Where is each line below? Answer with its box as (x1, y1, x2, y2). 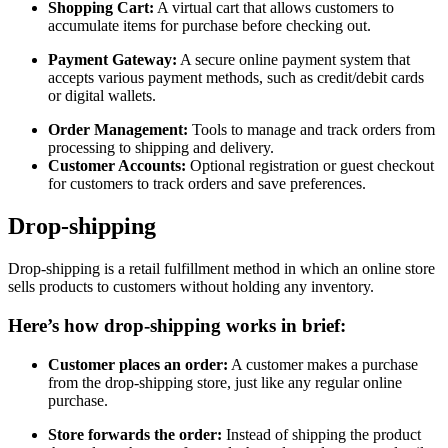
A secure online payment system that (177, 51, 410, 69)
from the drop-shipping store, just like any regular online (48, 373, 402, 391)
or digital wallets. (48, 87, 156, 105)
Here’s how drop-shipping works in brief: (8, 314, 346, 336)
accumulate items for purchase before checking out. (48, 17, 371, 35)
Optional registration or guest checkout (186, 157, 434, 175)
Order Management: (48, 121, 188, 139)
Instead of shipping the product (222, 425, 421, 443)
